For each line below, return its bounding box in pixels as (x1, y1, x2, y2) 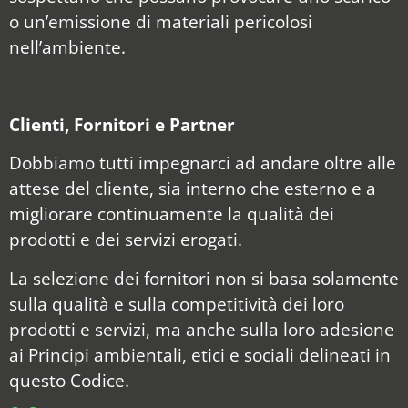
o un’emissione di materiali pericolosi (9, 9, 312, 35)
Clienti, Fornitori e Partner (9, 112, 235, 138)
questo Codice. (9, 367, 129, 393)
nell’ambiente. (9, 35, 126, 60)
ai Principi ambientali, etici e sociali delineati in (9, 342, 391, 367)
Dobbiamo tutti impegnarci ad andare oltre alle (9, 150, 396, 176)
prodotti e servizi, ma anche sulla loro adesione (9, 316, 394, 342)
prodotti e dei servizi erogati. (9, 227, 242, 252)
